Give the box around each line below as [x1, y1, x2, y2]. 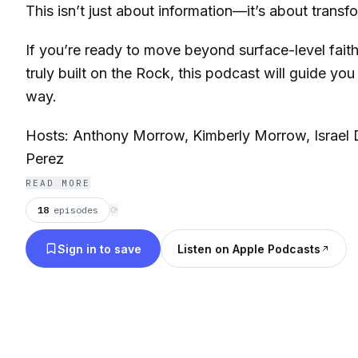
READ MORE [26, 177, 90, 189]
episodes [54, 204, 98, 217]
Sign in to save [58, 241, 141, 256]
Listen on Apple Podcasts [177, 241, 320, 256]
